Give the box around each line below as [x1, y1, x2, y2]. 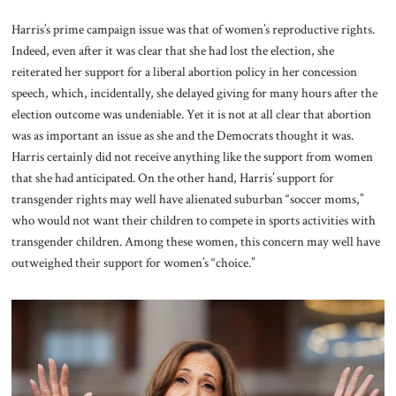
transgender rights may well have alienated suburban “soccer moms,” [11, 190, 364, 209]
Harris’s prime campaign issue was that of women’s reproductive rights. [11, 20, 375, 39]
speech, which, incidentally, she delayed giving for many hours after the [11, 84, 377, 103]
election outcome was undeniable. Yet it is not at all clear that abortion [11, 105, 371, 124]
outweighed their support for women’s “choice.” [11, 254, 255, 272]
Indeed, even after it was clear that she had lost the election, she [11, 42, 334, 60]
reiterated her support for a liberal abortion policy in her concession [11, 63, 357, 81]
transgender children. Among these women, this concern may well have [11, 232, 380, 251]
